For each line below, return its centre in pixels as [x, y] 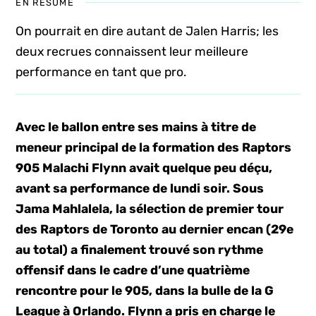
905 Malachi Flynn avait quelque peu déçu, [144, 168]
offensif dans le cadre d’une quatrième [133, 270]
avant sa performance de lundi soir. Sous [140, 188]
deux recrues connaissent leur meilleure [132, 51]
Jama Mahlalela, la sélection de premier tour [150, 209]
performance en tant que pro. [101, 72]
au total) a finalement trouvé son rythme [140, 250]
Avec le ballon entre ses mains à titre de [136, 127]
